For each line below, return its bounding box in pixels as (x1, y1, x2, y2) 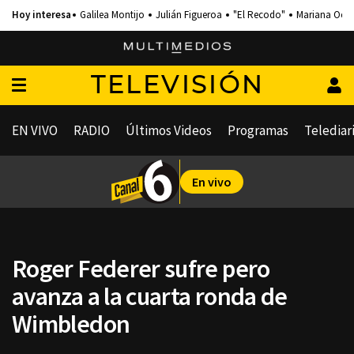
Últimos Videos (126, 122, 212, 139)
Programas (228, 122, 288, 139)
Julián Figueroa (156, 8, 222, 21)
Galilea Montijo (80, 8, 145, 21)
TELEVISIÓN (90, 73, 265, 98)
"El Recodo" (233, 8, 285, 21)
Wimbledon (12, 308, 130, 340)
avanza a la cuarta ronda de (12, 281, 288, 312)
